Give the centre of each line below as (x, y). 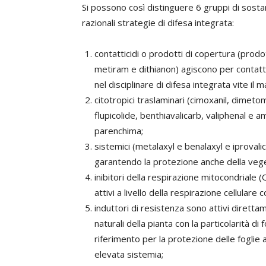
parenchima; (119, 131)
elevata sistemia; (129, 254)
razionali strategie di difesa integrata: (158, 23)
